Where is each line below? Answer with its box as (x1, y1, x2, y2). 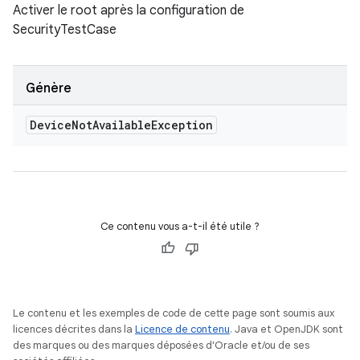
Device (30, 117, 72, 133)
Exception (151, 117, 213, 133)
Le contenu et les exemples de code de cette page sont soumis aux (13, 306, 334, 320)
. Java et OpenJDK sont (230, 322, 343, 336)
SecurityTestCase (13, 22, 117, 38)
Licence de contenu (135, 322, 230, 336)
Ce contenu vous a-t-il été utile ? (100, 219, 260, 233)
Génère (26, 80, 72, 96)
